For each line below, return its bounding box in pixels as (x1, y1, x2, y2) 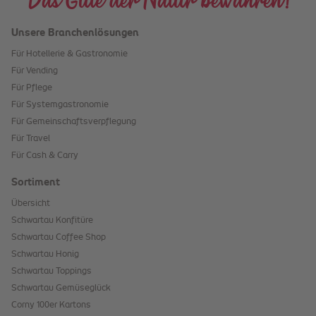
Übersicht (11, 200, 50, 209)
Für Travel (11, 135, 50, 144)
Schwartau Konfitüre (11, 217, 93, 226)
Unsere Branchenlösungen (11, 28, 139, 39)
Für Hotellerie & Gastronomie (11, 50, 128, 59)
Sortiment (11, 178, 60, 188)
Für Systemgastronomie (11, 101, 109, 110)
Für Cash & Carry (11, 152, 78, 161)
